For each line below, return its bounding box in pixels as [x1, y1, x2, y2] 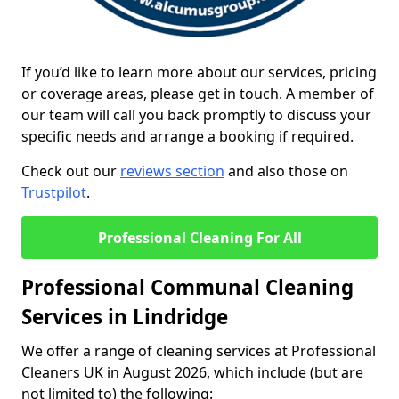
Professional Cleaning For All [97, 228, 302, 248]
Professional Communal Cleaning [21, 273, 354, 301]
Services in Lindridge [21, 303, 228, 330]
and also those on [224, 161, 348, 181]
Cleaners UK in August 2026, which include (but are [21, 362, 363, 382]
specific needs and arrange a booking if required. [21, 126, 354, 146]
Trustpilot [21, 183, 86, 202]
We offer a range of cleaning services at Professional [21, 341, 376, 361]
